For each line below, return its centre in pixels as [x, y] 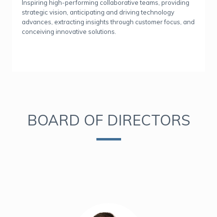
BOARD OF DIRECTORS [108, 120]
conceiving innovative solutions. [69, 32]
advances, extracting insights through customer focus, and [108, 22]
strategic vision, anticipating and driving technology [98, 12]
